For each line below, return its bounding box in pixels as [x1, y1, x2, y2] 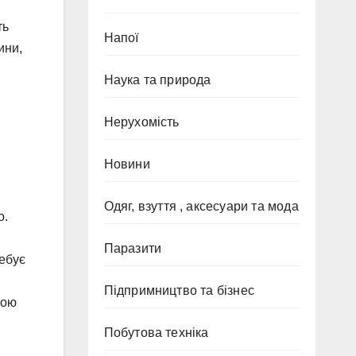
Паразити [103, 242, 162, 255]
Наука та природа [103, 73, 211, 87]
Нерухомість [103, 115, 180, 129]
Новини [103, 157, 150, 171]
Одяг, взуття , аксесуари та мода [103, 199, 299, 213]
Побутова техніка [103, 326, 209, 339]
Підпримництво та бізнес [103, 284, 255, 297]
